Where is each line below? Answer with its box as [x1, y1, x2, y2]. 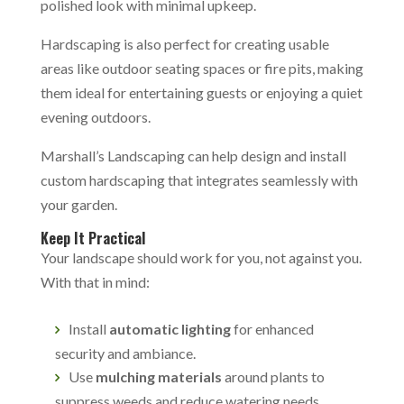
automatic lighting [108, 320, 231, 337]
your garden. [40, 196, 120, 213]
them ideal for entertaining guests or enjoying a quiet [40, 84, 363, 101]
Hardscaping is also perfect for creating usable [40, 35, 329, 52]
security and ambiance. [54, 344, 196, 362]
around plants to [221, 368, 325, 385]
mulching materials [95, 368, 222, 385]
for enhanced [230, 320, 314, 337]
